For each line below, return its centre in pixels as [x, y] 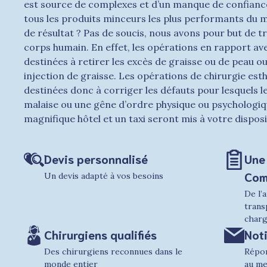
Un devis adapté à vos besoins [104, 176]
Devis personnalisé [96, 158]
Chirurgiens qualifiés [100, 234]
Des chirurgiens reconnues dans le [113, 251]
